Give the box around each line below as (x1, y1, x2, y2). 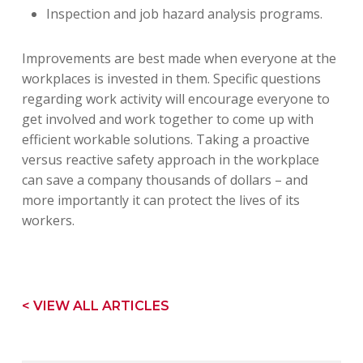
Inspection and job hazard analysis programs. (45, 5, 322, 23)
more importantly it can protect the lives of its (21, 191, 300, 209)
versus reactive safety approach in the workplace (21, 151, 319, 169)
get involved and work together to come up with (21, 110, 314, 128)
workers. (21, 211, 75, 229)
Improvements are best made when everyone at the (21, 49, 336, 67)
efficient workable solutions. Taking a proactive (21, 130, 310, 148)
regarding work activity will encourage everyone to (21, 90, 330, 108)
